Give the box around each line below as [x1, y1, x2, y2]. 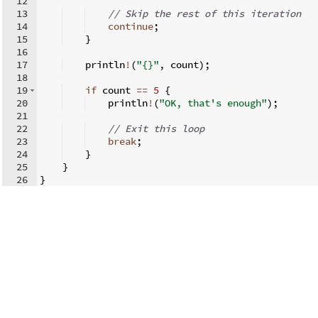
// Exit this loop [108, 121, 204, 135]
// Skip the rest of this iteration [108, 6, 301, 20]
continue [108, 19, 153, 33]
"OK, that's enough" [159, 96, 267, 109]
